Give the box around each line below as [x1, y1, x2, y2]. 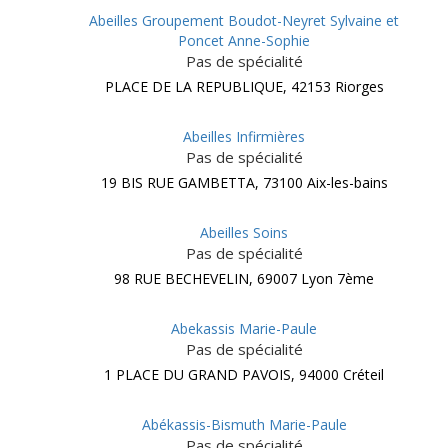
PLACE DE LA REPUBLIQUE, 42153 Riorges [104, 77, 384, 96]
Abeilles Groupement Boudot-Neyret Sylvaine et [89, 11, 399, 30]
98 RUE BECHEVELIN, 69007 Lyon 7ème [114, 269, 374, 288]
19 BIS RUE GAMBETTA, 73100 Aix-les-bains [100, 173, 388, 192]
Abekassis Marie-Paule [171, 319, 317, 338]
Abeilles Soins [200, 223, 288, 242]
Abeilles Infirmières [183, 127, 305, 146]
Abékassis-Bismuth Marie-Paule [141, 415, 347, 434]
